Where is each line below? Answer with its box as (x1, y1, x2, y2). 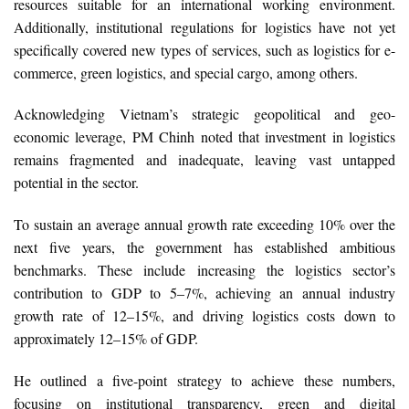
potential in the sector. (14, 173, 139, 193)
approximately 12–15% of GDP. (14, 329, 198, 349)
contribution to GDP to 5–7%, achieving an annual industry (14, 283, 395, 303)
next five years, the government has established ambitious (14, 237, 395, 257)
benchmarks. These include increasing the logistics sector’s (14, 260, 395, 280)
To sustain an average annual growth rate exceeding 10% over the (14, 215, 395, 235)
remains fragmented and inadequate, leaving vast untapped (14, 150, 395, 170)
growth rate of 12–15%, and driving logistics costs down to (14, 306, 395, 326)
